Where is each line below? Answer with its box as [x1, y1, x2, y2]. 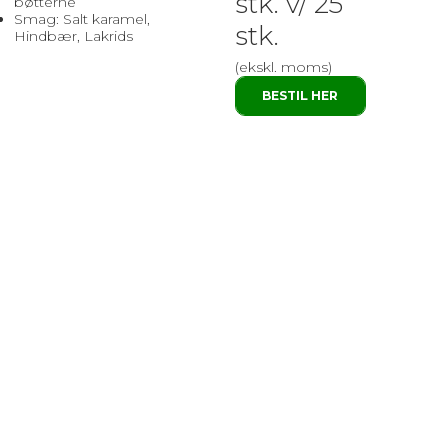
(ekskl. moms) [234, 58, 332, 77]
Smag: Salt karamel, [13, 10, 150, 29]
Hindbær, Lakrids [13, 27, 133, 46]
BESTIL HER [262, 88, 339, 104]
